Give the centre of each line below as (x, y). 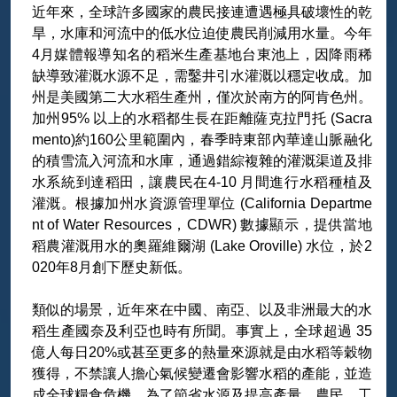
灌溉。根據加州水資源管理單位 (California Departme (202, 203)
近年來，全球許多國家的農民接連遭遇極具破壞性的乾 (202, 12)
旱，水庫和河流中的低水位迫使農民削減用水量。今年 (202, 33)
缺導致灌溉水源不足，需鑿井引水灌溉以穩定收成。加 (202, 76)
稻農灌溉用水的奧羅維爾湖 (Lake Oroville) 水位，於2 (202, 246)
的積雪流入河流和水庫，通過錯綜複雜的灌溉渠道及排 (202, 161)
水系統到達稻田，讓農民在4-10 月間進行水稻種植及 (202, 182)
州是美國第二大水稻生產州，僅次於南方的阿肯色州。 (202, 97)
